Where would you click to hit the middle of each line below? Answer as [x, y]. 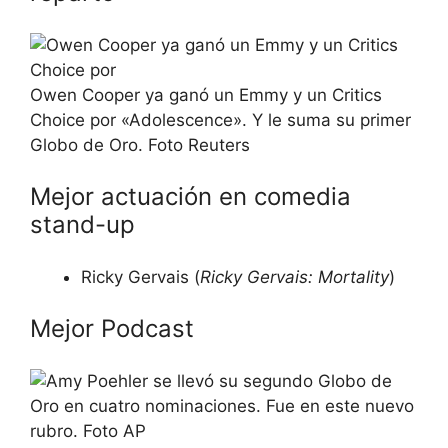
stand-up [82, 224]
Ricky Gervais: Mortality [294, 276]
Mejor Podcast [112, 328]
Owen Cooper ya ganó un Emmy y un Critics [206, 94]
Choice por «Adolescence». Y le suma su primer [220, 119]
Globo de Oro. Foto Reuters [140, 144]
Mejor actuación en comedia [190, 196]
